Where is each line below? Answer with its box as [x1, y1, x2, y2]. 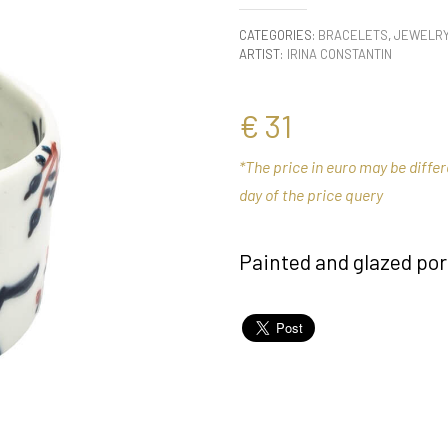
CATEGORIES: [239, 26, 318, 43]
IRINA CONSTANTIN [287, 45, 392, 62]
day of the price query [239, 184, 383, 204]
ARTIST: [239, 45, 283, 62]
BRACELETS [318, 26, 388, 43]
